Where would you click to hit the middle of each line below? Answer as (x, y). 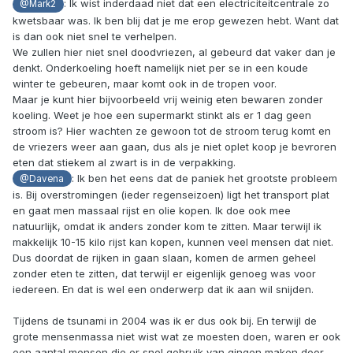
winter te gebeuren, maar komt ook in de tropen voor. (145, 83)
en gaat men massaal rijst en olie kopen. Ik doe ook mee (152, 210)
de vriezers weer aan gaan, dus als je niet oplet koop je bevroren (175, 146)
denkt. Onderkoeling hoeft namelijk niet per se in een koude (160, 67)
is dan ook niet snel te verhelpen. (95, 36)
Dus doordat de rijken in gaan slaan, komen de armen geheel (164, 257)
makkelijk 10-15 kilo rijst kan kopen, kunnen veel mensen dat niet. (173, 242)
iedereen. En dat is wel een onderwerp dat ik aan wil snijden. (163, 289)
